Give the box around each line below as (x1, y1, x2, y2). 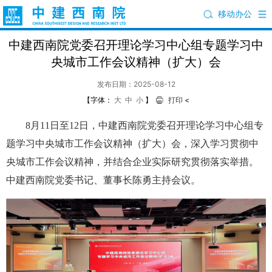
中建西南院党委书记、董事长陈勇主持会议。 (6, 175, 200, 185)
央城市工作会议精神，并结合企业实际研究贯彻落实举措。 (6, 157, 259, 167)
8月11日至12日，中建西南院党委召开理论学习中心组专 (6, 120, 263, 131)
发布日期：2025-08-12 (97, 80, 175, 89)
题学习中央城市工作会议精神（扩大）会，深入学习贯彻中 (6, 138, 259, 149)
